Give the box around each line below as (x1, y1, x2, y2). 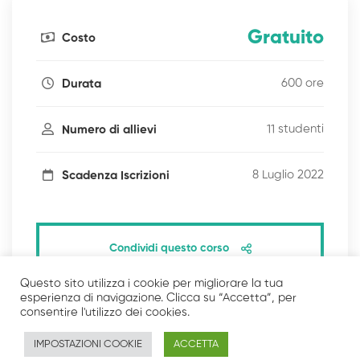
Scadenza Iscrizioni (59, 169, 170, 182)
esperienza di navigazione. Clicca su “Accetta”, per (20, 292, 297, 304)
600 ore (281, 77, 324, 90)
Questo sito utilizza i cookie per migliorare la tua (20, 278, 283, 289)
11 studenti (267, 123, 324, 136)
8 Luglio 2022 (252, 169, 324, 182)
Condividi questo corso (108, 243, 229, 255)
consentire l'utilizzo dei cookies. (20, 307, 190, 318)
